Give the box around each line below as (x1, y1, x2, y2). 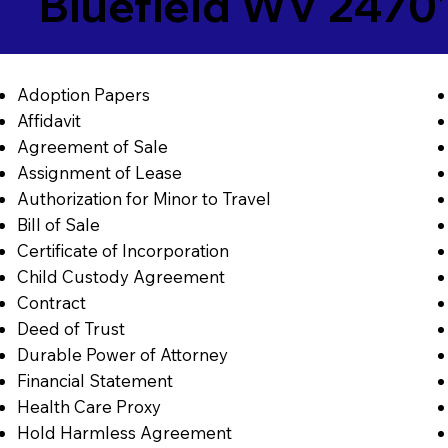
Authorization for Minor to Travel (16, 188, 271, 210)
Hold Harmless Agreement (16, 422, 232, 444)
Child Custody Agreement (16, 266, 225, 288)
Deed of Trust (16, 318, 125, 340)
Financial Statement (16, 370, 173, 392)
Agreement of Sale (16, 136, 168, 158)
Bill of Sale (16, 214, 100, 236)
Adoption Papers (16, 84, 150, 106)
